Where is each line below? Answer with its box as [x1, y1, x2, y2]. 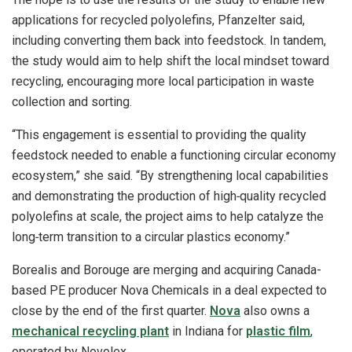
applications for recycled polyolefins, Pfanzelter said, [12, 12, 305, 27]
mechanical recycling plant [12, 323, 169, 339]
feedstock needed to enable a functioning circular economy [12, 147, 336, 163]
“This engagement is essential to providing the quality [12, 126, 306, 142]
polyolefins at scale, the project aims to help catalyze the [12, 208, 324, 224]
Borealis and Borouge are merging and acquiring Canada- [12, 262, 321, 277]
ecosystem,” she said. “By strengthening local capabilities [12, 167, 328, 183]
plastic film [246, 323, 310, 339]
